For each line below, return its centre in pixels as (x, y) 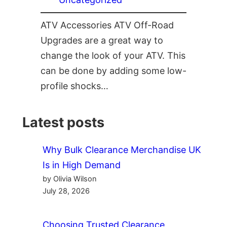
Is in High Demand (82, 165)
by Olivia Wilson (70, 179)
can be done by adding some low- (113, 71)
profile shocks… (74, 86)
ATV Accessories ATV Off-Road (107, 25)
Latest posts (63, 122)
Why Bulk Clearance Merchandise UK (122, 149)
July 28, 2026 (66, 191)
